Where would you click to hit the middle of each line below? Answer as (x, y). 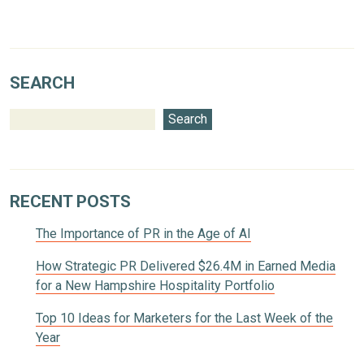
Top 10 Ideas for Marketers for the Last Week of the (184, 318)
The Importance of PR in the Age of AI (143, 233)
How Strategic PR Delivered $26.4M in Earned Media (186, 266)
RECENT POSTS (70, 201)
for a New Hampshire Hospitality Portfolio (155, 285)
